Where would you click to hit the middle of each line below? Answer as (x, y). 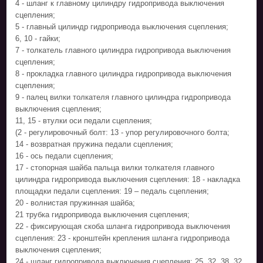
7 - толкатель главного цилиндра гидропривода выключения (123, 50)
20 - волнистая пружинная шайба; (75, 203)
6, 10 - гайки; (38, 38)
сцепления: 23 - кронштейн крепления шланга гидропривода (123, 238)
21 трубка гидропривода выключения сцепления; (103, 214)
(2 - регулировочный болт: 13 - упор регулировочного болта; (123, 132)
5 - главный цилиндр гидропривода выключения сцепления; (122, 26)
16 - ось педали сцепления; (65, 156)
